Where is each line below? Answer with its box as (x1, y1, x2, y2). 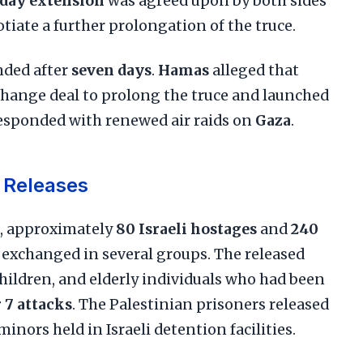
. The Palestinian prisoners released (72, 296, 329, 314)
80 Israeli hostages (116, 220, 257, 238)
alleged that (209, 62, 299, 79)
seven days (71, 62, 152, 79)
